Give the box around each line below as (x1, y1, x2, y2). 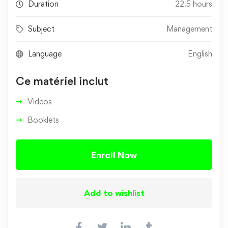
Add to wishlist (83, 187, 145, 198)
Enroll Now (91, 150, 137, 161)
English (188, 49, 212, 59)
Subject (28, 24, 54, 34)
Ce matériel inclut (16, 74, 108, 88)
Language (28, 49, 62, 59)
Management (166, 24, 212, 34)
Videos (27, 97, 52, 107)
